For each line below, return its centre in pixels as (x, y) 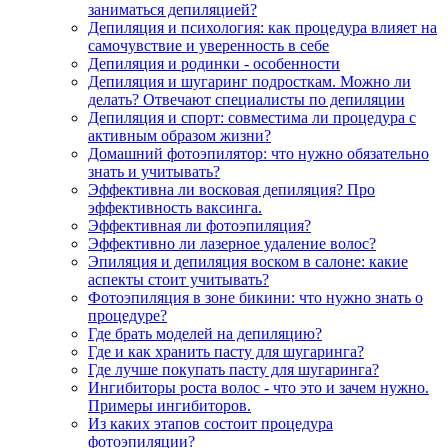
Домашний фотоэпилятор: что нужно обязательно (258, 154)
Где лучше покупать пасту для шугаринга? (233, 370)
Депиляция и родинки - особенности (214, 64)
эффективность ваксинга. (175, 208)
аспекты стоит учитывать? (178, 280)
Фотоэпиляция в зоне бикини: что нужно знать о (255, 298)
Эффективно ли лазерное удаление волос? (232, 244)
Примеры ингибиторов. (169, 406)
